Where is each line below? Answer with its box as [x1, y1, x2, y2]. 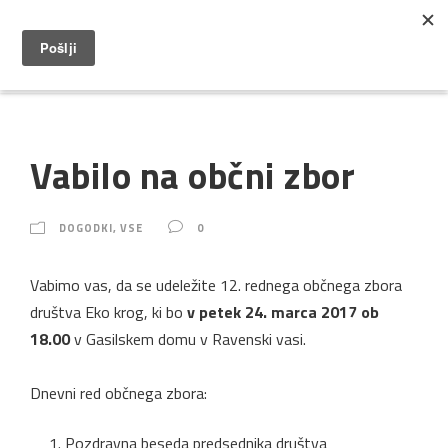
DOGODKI [59, 219, 113, 236]
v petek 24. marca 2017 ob [187, 299, 379, 324]
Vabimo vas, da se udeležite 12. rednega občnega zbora [30, 272, 402, 297]
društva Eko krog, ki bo [30, 299, 187, 324]
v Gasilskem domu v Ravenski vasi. [70, 326, 306, 351]
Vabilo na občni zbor [30, 146, 355, 203]
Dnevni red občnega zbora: [30, 380, 207, 405]
